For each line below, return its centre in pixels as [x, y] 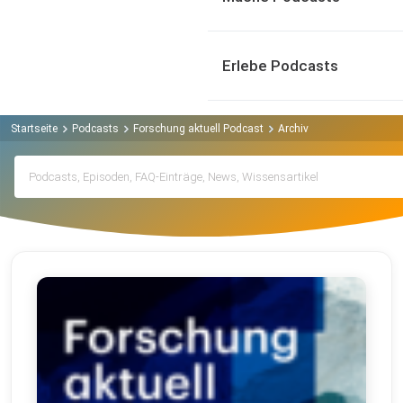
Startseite [34, 128]
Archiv [293, 128]
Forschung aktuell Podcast [198, 128]
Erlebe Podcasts [280, 66]
